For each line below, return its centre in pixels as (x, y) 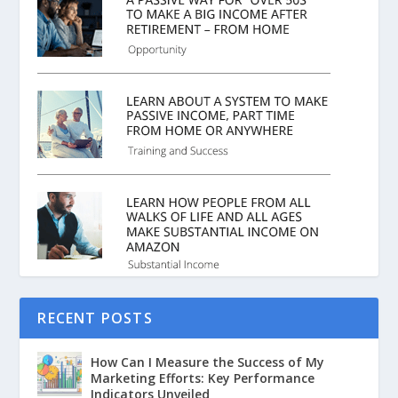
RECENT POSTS (95, 318)
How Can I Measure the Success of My (208, 362)
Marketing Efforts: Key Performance (203, 378)
